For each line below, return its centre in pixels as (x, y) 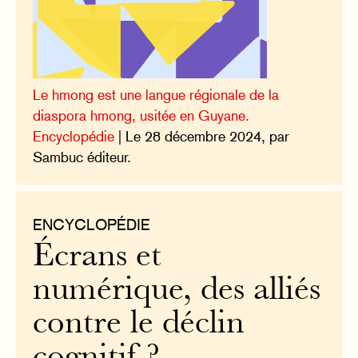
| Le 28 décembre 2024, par (202, 136)
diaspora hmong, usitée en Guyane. (141, 115)
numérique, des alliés (177, 292)
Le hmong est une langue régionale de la (156, 94)
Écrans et (97, 258)
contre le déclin (139, 325)
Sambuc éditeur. (82, 157)
